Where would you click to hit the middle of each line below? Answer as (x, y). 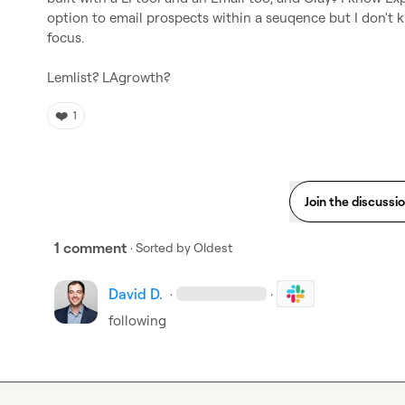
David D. (136, 294)
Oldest (213, 247)
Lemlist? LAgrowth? (108, 77)
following (137, 320)
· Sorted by (160, 247)
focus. (66, 38)
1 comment (90, 248)
